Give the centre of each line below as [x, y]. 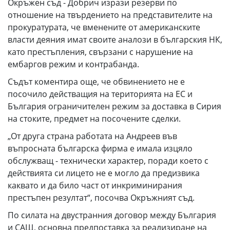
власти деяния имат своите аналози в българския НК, [115, 40]
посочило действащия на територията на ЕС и [100, 94]
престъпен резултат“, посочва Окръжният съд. [101, 198]
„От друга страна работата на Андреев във [92, 136]
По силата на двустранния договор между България [112, 215]
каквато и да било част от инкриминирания [95, 185]
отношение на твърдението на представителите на [110, 15]
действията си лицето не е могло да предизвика [104, 173]
